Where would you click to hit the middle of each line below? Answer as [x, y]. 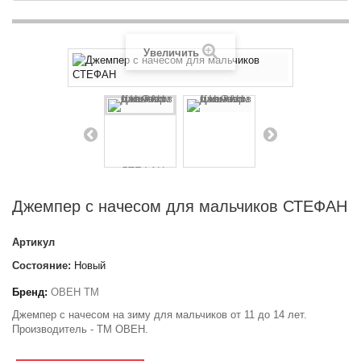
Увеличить [171, 53]
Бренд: [30, 293]
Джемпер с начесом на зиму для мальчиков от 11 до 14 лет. [160, 315]
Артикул [33, 243]
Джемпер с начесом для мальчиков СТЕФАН [180, 207]
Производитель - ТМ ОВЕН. [80, 330]
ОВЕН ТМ [75, 293]
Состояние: [41, 266]
